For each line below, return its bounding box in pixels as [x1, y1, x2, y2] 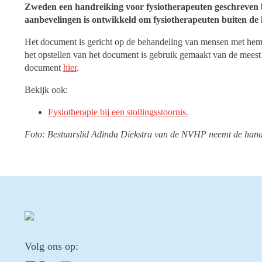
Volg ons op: [25, 240, 78, 252]
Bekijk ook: [25, 85, 68, 95]
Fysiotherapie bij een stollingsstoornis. [48, 107, 188, 117]
